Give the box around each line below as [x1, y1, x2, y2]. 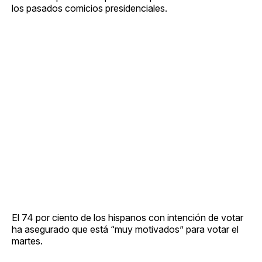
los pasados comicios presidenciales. [12, 2, 167, 14]
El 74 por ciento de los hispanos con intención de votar [12, 211, 243, 223]
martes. [12, 235, 43, 247]
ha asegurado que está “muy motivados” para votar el [12, 223, 239, 235]
